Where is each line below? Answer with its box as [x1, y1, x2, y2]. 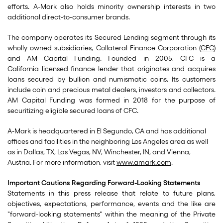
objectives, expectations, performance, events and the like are [7, 200, 216, 208]
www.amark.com [116, 158, 171, 167]
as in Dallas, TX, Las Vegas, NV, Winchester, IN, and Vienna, [7, 148, 191, 156]
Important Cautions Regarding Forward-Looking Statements [7, 179, 201, 187]
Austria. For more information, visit [7, 158, 116, 167]
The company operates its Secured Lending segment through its [7, 33, 216, 42]
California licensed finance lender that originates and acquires [7, 65, 216, 73]
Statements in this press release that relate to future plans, [7, 189, 216, 198]
